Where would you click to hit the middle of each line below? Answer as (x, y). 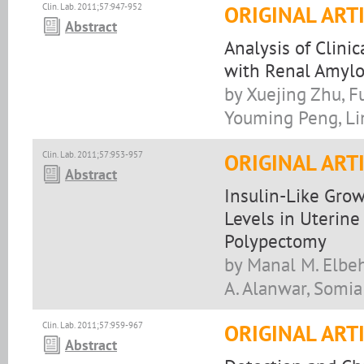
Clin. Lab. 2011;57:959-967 (93, 325)
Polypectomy (275, 241)
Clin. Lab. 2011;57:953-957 (93, 154)
